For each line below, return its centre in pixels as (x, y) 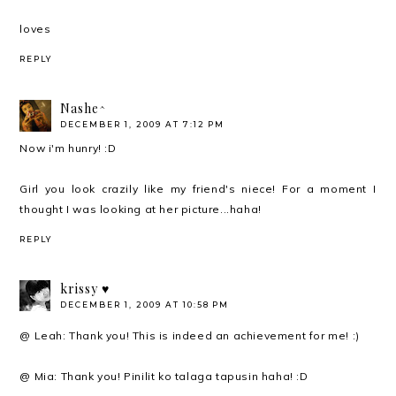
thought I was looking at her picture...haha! (141, 209)
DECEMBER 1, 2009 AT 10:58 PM (145, 304)
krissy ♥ (85, 288)
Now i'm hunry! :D (68, 148)
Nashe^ (84, 108)
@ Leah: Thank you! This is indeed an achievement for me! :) (190, 335)
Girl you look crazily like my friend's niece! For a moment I (198, 188)
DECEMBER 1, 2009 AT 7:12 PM (143, 124)
